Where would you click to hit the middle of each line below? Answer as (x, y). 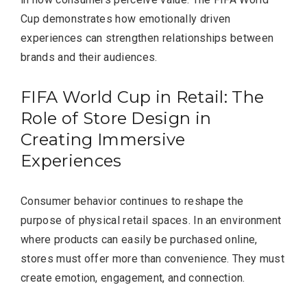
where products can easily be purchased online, (139, 239)
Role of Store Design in (116, 118)
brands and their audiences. (89, 57)
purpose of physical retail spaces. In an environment (151, 220)
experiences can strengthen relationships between (147, 38)
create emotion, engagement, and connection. (133, 278)
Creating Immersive (103, 139)
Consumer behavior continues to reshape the (132, 201)
